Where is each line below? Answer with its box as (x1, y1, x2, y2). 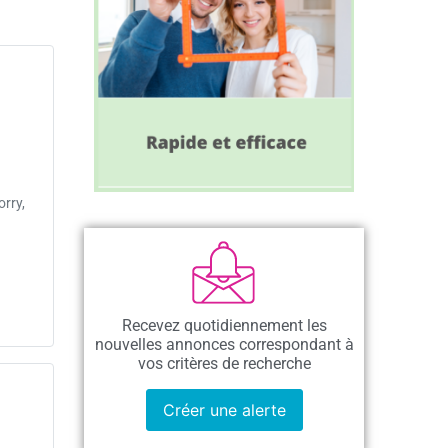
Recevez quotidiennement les (121, 316, 327, 335)
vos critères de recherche (137, 354, 311, 373)
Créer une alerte (162, 400, 286, 420)
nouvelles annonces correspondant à (94, 335, 354, 354)
